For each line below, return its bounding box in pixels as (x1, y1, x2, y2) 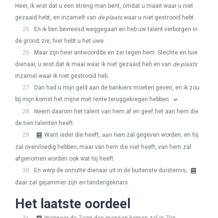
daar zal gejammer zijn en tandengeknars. (15, 179, 129, 186)
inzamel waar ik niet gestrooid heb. (15, 73, 109, 79)
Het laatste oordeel (15, 196, 130, 212)
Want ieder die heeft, (44, 131, 102, 138)
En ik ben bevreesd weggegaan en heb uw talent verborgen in (34, 26, 198, 33)
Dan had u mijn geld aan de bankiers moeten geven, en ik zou (34, 84, 200, 91)
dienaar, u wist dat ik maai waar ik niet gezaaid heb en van (15, 61, 173, 68)
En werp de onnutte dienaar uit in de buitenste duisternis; (34, 167, 188, 174)
